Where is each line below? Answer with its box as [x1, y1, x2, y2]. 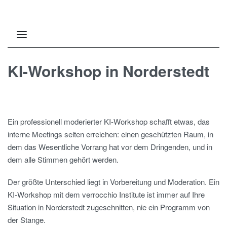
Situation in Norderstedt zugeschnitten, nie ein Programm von [8, 201, 210, 212]
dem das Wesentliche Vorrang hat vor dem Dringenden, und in [8, 141, 212, 153]
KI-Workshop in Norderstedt [8, 60, 209, 82]
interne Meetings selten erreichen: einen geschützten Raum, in [8, 129, 213, 140]
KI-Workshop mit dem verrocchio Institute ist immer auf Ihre [8, 188, 205, 200]
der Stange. [8, 214, 46, 225]
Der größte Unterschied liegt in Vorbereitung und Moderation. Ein [8, 176, 219, 187]
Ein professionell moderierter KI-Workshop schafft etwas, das [8, 116, 210, 127]
